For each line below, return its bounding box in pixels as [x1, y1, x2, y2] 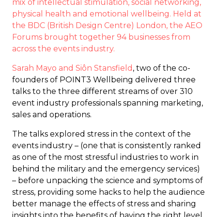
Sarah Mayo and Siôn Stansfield [12, 63, 133, 73]
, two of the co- [133, 63, 190, 73]
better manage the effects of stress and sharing [12, 199, 196, 208]
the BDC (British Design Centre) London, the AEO [12, 20, 202, 30]
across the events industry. [12, 44, 115, 53]
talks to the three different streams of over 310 [12, 86, 193, 96]
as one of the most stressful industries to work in [12, 152, 199, 162]
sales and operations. [12, 109, 92, 119]
